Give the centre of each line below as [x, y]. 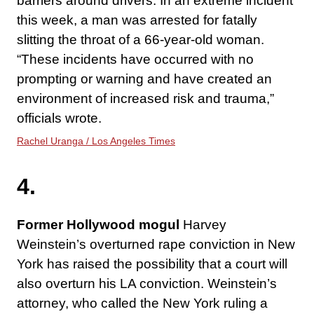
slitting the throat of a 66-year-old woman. [141, 40]
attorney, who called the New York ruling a [142, 303]
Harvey [203, 225]
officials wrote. [59, 118]
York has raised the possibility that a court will [152, 264]
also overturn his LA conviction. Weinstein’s [147, 284]
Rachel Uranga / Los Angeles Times [96, 141]
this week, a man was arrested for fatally [137, 20]
